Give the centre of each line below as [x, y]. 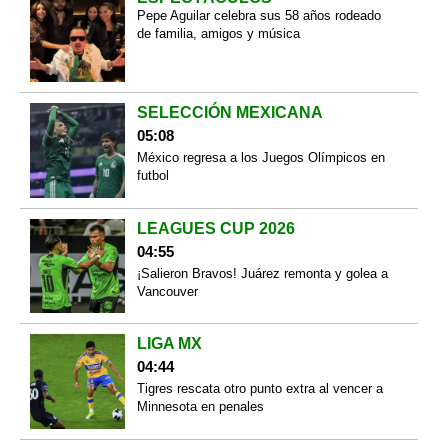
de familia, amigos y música [218, 33]
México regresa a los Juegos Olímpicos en [260, 158]
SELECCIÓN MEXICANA [229, 113]
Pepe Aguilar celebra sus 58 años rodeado [258, 15]
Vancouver [167, 291]
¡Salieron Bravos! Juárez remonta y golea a [262, 273]
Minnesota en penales [200, 407]
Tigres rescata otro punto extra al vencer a [259, 389]
